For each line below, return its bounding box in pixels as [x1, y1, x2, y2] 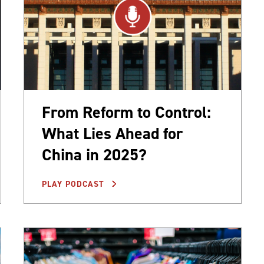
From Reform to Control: [42, 101, 211, 124]
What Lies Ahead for [42, 123, 183, 145]
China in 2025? [42, 144, 147, 166]
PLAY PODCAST [42, 179, 107, 190]
